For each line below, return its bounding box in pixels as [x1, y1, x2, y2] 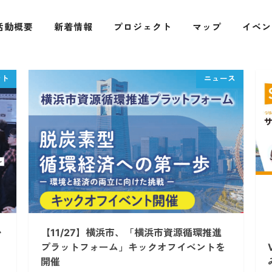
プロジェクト [113, 21, 172, 33]
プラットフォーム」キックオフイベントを [41, 241, 226, 253]
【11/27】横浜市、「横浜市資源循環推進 [41, 226, 222, 239]
